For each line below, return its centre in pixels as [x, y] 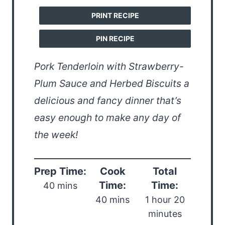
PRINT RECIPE [115, 16]
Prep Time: [60, 172]
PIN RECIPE [115, 39]
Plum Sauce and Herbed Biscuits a [112, 84]
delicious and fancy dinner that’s [108, 101]
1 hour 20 [165, 200]
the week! [56, 135]
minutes [165, 214]
